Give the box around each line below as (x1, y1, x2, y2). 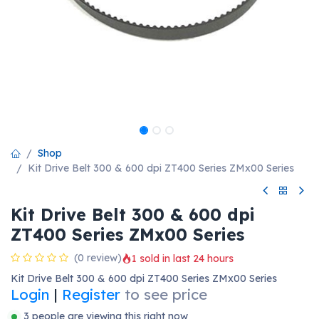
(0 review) (74, 251, 122, 265)
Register (62, 286, 120, 304)
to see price (125, 286, 207, 304)
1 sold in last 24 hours (132, 251, 234, 265)
